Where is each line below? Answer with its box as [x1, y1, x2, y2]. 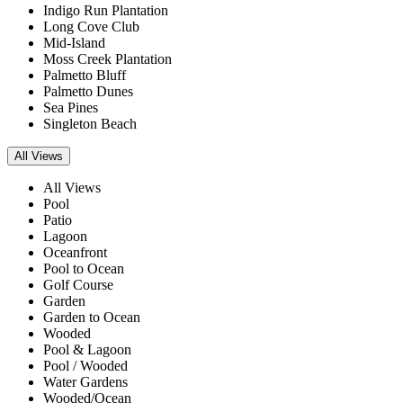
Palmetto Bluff [43, 67, 126, 83]
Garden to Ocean [43, 309, 140, 325]
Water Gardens [43, 374, 128, 390]
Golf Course [43, 277, 113, 292]
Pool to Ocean [43, 261, 124, 276]
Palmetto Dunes [43, 84, 133, 99]
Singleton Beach [43, 116, 137, 131]
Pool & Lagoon [43, 342, 131, 357]
